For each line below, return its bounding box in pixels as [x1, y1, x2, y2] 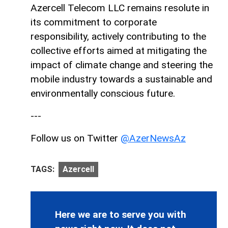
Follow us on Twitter [31, 132, 121, 144]
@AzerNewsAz [121, 132, 186, 144]
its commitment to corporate [31, 16, 157, 28]
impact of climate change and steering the [31, 59, 213, 71]
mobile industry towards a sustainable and [31, 73, 212, 85]
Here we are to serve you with [55, 209, 186, 221]
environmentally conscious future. [31, 87, 175, 99]
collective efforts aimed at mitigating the [31, 44, 207, 56]
